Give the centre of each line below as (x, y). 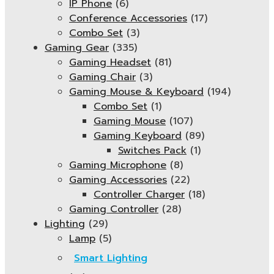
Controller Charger (139, 194)
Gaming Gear (77, 48)
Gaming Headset (110, 62)
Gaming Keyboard (138, 136)
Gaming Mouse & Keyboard (136, 92)
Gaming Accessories (118, 180)
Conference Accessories (128, 18)
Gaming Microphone (118, 165)
